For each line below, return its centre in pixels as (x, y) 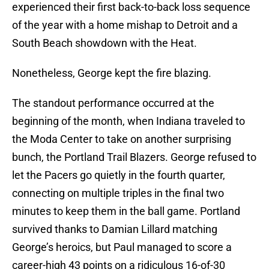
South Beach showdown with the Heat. (104, 43)
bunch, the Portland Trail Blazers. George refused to (134, 157)
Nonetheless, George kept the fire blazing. (112, 73)
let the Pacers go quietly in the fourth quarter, (119, 175)
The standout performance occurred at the (113, 103)
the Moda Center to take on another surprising (122, 139)
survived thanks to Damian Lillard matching (115, 229)
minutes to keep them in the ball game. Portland (126, 211)
